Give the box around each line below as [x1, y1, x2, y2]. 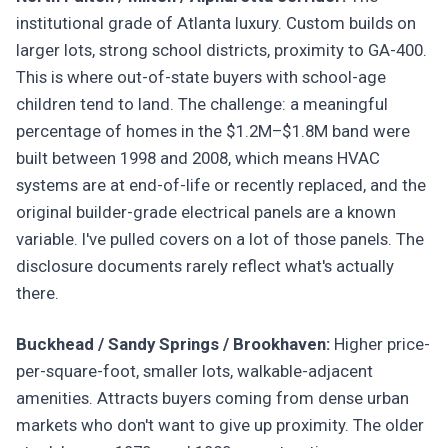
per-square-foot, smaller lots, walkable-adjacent [16, 361, 373, 381]
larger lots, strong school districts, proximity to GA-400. [16, 40, 427, 60]
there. [16, 283, 59, 303]
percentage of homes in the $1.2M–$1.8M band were [16, 121, 410, 141]
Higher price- [330, 334, 430, 354]
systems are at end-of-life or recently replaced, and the [16, 175, 426, 195]
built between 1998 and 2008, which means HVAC [16, 148, 380, 168]
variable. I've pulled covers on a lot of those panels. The [16, 229, 424, 249]
